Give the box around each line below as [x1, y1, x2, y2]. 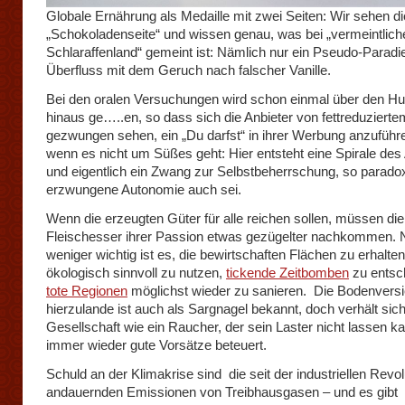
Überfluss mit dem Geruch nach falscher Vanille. [46, 62, 331, 78]
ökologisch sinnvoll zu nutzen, [46, 265, 226, 280]
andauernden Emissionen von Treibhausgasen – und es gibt [46, 384, 401, 400]
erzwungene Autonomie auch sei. [46, 182, 241, 197]
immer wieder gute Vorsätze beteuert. [46, 337, 267, 353]
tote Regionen [46, 283, 127, 298]
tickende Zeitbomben [226, 265, 349, 280]
